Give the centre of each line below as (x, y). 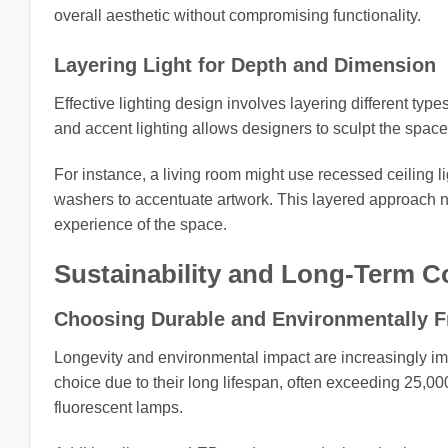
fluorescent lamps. (118, 408)
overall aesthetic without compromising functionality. (237, 16)
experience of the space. (140, 224)
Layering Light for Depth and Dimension (245, 64)
